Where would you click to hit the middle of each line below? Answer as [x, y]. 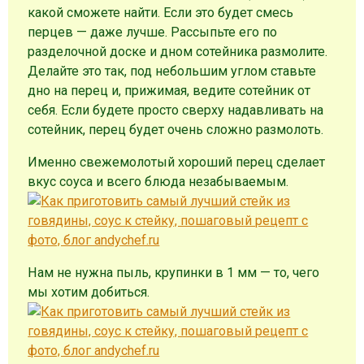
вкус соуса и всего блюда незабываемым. [158, 181]
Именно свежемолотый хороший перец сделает [177, 162]
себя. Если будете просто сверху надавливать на [176, 110]
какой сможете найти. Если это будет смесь [161, 12]
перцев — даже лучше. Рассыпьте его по [153, 32]
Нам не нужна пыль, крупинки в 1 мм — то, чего [174, 273]
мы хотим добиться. [89, 292]
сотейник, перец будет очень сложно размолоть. [176, 129]
